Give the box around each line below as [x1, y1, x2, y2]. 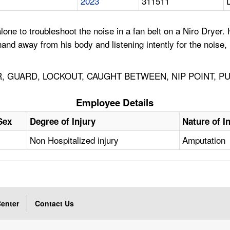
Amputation [182, 133, 226, 147]
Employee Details [76, 95, 154, 110]
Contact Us [35, 198, 74, 209]
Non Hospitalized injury [30, 133, 119, 147]
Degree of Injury [30, 115, 96, 128]
